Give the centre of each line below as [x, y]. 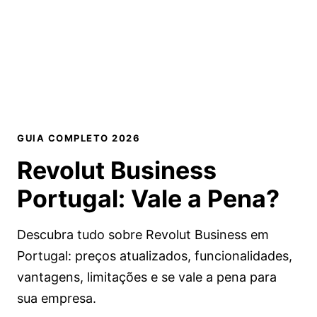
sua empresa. [57, 299]
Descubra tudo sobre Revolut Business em [143, 235]
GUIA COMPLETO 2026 [79, 138]
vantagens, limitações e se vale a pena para [147, 277]
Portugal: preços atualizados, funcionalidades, [155, 256]
